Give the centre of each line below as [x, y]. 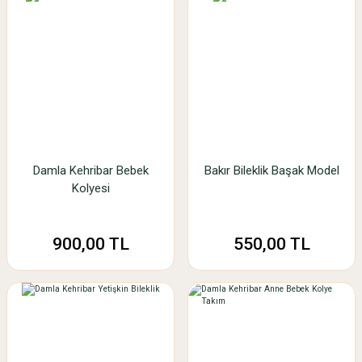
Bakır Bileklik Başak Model [271, 170]
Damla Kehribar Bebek [90, 170]
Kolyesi [90, 188]
